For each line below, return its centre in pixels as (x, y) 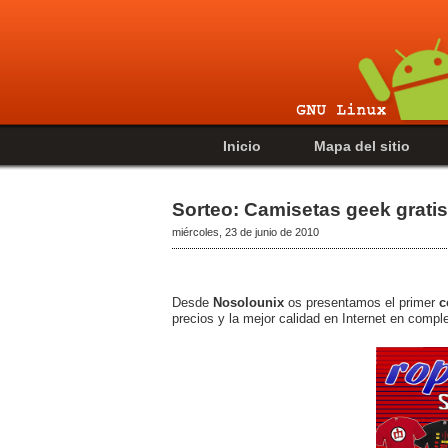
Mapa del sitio (362, 146)
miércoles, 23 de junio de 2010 (245, 231)
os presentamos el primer (361, 302)
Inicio (242, 146)
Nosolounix (248, 302)
